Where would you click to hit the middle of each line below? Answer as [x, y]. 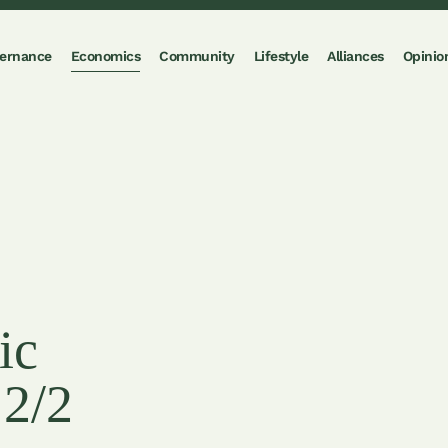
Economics [105, 56]
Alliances [355, 56]
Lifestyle [281, 56]
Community [197, 56]
